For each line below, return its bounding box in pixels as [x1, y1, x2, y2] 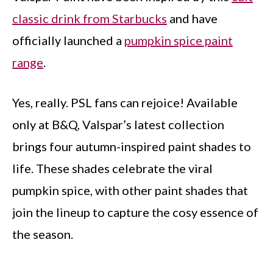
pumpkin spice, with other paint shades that [12, 183, 248, 197]
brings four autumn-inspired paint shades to [12, 139, 251, 154]
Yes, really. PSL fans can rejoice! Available [12, 95, 238, 110]
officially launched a [12, 33, 124, 48]
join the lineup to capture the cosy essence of [12, 205, 258, 219]
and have [167, 11, 218, 26]
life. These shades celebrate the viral [12, 161, 213, 175]
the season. [12, 227, 73, 241]
